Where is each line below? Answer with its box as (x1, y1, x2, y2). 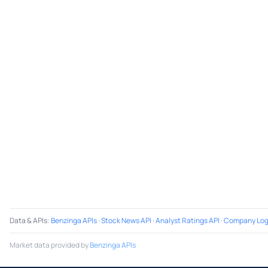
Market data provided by (10, 240, 89, 251)
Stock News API (101, 215, 151, 226)
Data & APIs (10, 215, 47, 226)
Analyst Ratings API (156, 215, 220, 226)
